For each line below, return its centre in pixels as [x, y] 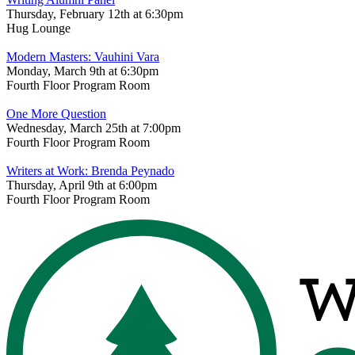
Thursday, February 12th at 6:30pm [95, 14]
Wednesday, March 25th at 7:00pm [94, 128]
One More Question [56, 114]
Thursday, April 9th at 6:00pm [82, 185]
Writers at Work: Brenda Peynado [90, 171]
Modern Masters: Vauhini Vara [83, 57]
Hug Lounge [38, 29]
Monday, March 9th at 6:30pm [82, 71]
